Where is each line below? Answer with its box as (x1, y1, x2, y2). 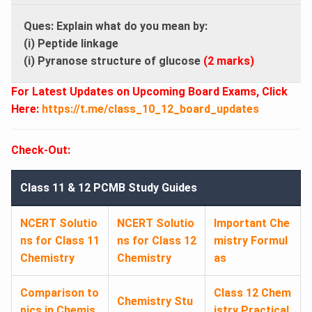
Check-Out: (11, 143, 73, 157)
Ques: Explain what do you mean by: (24, 19, 208, 33)
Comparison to (20, 286, 99, 299)
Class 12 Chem (214, 286, 291, 299)
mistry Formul (214, 233, 288, 247)
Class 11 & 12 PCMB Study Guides (20, 180, 200, 194)
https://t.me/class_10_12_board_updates (42, 102, 259, 116)
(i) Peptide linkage (24, 36, 118, 50)
